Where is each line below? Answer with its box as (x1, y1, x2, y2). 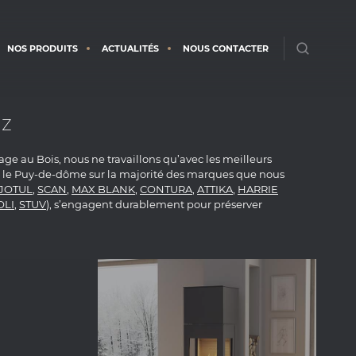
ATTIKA (197, 183, 233, 195)
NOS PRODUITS (7, 42, 78, 54)
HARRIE (238, 183, 278, 195)
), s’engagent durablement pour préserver (46, 198, 262, 211)
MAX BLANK (72, 183, 135, 195)
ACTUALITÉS (102, 42, 159, 54)
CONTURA (140, 183, 192, 195)
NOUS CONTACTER (183, 42, 269, 54)
